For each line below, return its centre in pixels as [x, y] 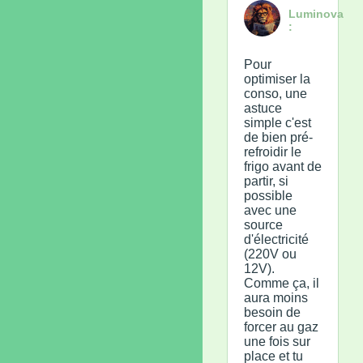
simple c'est [278, 122]
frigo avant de [283, 166]
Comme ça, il [282, 283]
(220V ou [270, 254]
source [263, 224]
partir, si [266, 181]
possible [268, 195]
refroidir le [273, 152]
